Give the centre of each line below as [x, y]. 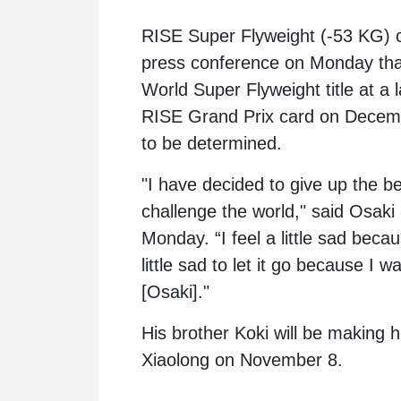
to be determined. [212, 143]
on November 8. [276, 359]
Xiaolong [175, 359]
